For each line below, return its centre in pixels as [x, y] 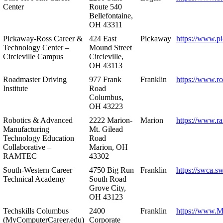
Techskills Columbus [36, 211]
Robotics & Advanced [38, 120]
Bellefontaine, [111, 15]
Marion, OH [109, 147]
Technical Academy [34, 179]
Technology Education [39, 138]
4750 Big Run [111, 170]
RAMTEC [20, 156]
